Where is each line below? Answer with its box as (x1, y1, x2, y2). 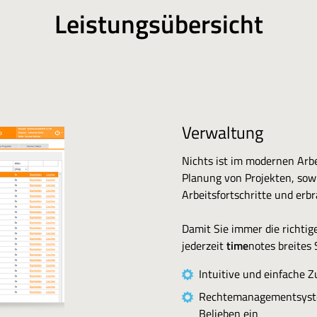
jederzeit (182, 237, 226, 254)
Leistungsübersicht (54, 4, 263, 43)
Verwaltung (182, 120, 263, 145)
